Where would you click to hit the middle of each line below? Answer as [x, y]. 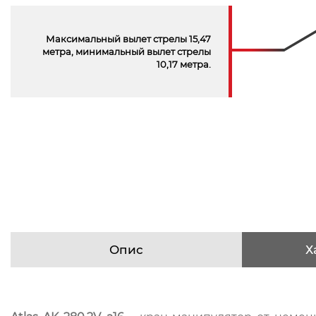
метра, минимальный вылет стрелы [126, 51]
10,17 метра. [183, 64]
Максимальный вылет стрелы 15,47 [128, 39]
